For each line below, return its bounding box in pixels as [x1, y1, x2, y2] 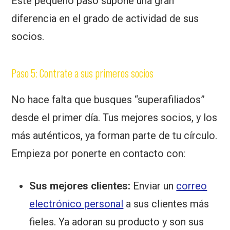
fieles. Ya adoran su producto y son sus [29, 215, 204, 228]
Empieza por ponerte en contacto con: [11, 147, 186, 160]
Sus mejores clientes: [29, 179, 131, 192]
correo [176, 179, 207, 192]
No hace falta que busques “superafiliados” [11, 93, 205, 106]
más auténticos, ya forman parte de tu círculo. [11, 129, 218, 142]
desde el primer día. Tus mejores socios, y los [11, 111, 218, 124]
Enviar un [130, 179, 177, 192]
